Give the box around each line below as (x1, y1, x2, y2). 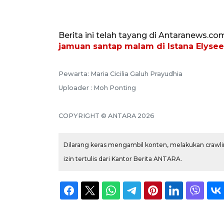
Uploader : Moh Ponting (58, 84, 136, 92)
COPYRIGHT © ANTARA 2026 (58, 112, 154, 120)
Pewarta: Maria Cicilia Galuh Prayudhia (58, 70, 182, 78)
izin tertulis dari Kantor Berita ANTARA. (63, 155, 182, 163)
